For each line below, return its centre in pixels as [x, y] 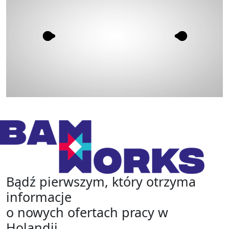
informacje [39, 197]
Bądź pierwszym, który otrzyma [101, 182]
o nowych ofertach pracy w [87, 212]
